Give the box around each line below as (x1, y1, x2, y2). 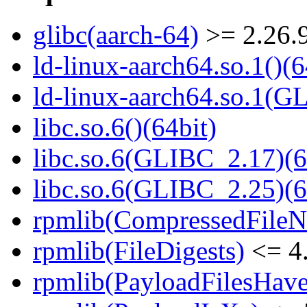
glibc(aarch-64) (33, 20, 199, 50)
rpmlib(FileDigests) (33, 236, 245, 266)
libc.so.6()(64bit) (33, 112, 217, 143)
